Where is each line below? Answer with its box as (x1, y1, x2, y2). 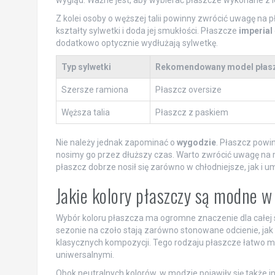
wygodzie (176, 137, 216, 147)
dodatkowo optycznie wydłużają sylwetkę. (55, 37, 218, 48)
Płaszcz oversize (155, 84, 222, 95)
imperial (238, 25, 273, 36)
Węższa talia (61, 107, 110, 117)
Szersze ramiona (61, 84, 128, 95)
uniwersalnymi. (55, 249, 114, 260)
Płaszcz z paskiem (155, 107, 228, 117)
